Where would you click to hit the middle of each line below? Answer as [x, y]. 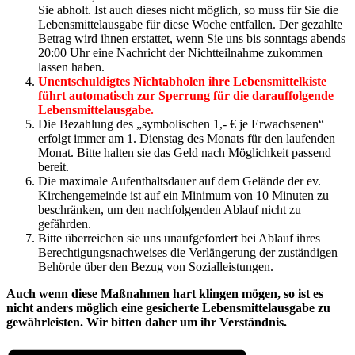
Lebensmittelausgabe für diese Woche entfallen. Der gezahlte [190, 24]
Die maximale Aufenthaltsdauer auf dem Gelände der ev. [179, 181]
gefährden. [65, 223]
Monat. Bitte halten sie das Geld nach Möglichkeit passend [185, 152]
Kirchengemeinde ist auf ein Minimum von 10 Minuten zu [183, 195]
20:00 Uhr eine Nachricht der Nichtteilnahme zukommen [180, 52]
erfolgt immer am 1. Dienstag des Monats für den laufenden [187, 138]
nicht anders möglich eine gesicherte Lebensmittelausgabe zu [168, 307]
